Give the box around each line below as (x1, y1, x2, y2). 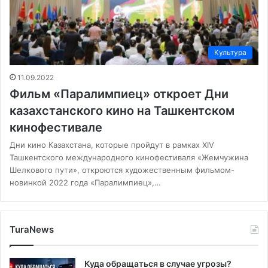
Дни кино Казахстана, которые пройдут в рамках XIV (10, 140, 214, 150)
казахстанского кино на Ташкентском (10, 103, 234, 118)
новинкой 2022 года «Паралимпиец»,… (10, 178, 161, 188)
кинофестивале (10, 120, 102, 135)
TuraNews (10, 224, 54, 236)
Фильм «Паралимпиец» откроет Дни (10, 87, 229, 102)
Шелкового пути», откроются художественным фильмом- (10, 165, 234, 175)
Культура (214, 48, 246, 57)
